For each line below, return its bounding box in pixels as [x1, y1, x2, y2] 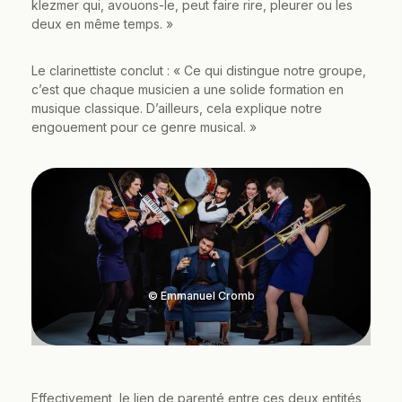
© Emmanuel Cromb [147, 288, 255, 302]
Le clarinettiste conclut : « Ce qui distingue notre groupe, [31, 62, 366, 78]
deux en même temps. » [31, 15, 173, 31]
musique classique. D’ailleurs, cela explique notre [31, 100, 322, 116]
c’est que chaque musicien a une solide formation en [31, 81, 344, 97]
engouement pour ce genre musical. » [31, 118, 257, 135]
